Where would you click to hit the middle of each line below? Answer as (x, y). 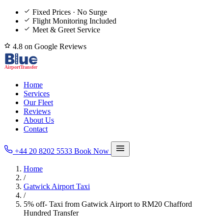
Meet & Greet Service (66, 30)
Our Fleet (38, 102)
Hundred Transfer (51, 213)
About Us (39, 120)
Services (37, 94)
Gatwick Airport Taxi (57, 186)
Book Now (93, 151)
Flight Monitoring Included (74, 21)
